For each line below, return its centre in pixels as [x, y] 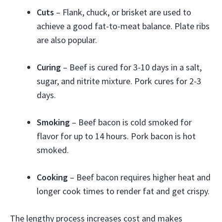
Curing [49, 67]
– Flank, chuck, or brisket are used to [123, 12]
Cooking [52, 177]
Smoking [53, 122]
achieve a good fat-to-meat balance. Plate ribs [123, 26]
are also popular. [67, 40]
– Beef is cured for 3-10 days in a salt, [131, 67]
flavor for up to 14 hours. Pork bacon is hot [116, 136]
